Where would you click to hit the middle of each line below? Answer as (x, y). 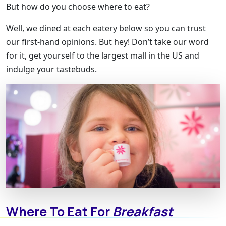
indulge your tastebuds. (52, 69)
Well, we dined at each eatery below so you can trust (106, 28)
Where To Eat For (59, 212)
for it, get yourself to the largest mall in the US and (103, 55)
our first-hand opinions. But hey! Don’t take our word (107, 42)
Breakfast (143, 212)
